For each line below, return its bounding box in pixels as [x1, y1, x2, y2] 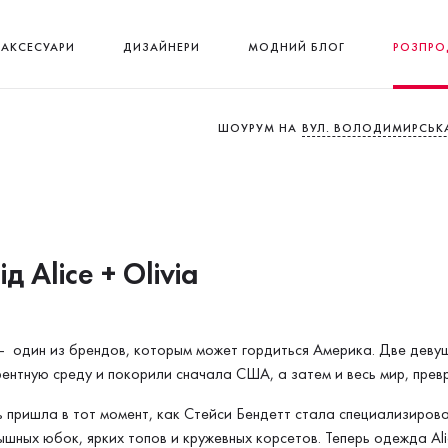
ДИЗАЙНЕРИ [122, 38, 200, 55]
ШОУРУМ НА [218, 119, 297, 136]
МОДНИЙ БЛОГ [247, 38, 345, 55]
